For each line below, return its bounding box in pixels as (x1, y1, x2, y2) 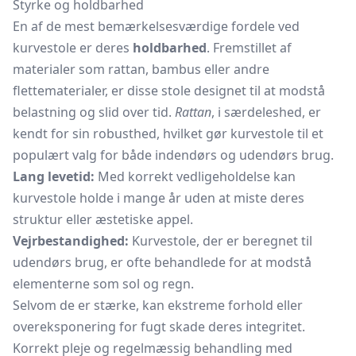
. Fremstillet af (207, 39, 292, 56)
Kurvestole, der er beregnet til (129, 232, 312, 250)
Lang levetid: (13, 168, 95, 185)
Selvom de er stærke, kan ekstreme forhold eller (13, 296, 303, 314)
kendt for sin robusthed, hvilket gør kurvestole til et (13, 125, 323, 142)
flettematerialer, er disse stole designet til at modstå (13, 82, 325, 99)
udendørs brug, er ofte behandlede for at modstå (13, 253, 311, 271)
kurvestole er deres (13, 39, 133, 56)
